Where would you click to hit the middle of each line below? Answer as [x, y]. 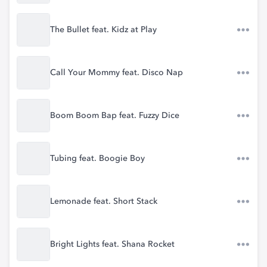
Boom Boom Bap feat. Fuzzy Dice [115, 116]
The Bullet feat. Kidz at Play [103, 30]
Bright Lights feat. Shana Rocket [112, 244]
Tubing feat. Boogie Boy [97, 159]
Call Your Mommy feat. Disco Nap [117, 73]
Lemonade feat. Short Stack [104, 201]
